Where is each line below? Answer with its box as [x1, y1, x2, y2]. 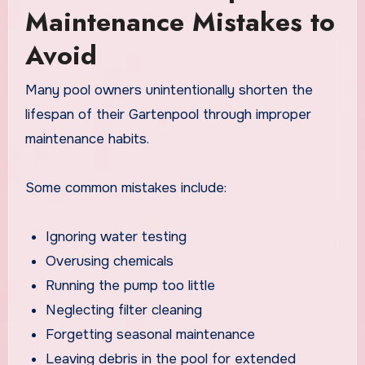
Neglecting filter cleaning [46, 301, 203, 319]
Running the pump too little [46, 276, 216, 294]
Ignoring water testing [46, 227, 187, 245]
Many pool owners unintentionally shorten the [24, 81, 313, 99]
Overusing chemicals [46, 252, 174, 270]
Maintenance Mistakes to [24, 3, 335, 42]
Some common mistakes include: [24, 178, 226, 196]
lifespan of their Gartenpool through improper [24, 105, 311, 123]
